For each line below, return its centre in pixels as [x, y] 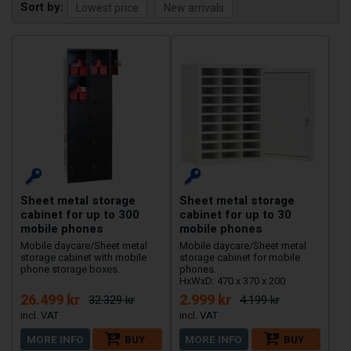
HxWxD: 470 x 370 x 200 [232, 281]
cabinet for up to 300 [80, 215]
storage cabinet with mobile [83, 258]
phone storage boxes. [70, 270]
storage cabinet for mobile [239, 258]
